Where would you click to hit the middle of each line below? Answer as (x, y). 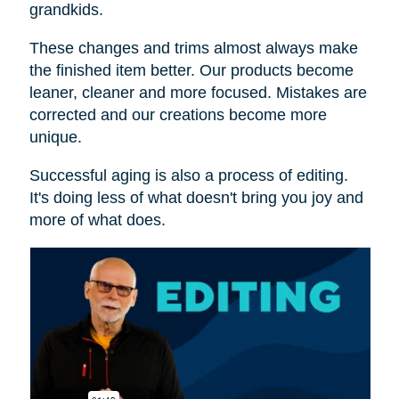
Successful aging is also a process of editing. (188, 175)
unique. (55, 137)
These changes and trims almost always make (193, 48)
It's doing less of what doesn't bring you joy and (196, 197)
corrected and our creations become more (178, 114)
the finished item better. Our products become (191, 70)
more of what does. (97, 220)
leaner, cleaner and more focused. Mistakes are (198, 92)
